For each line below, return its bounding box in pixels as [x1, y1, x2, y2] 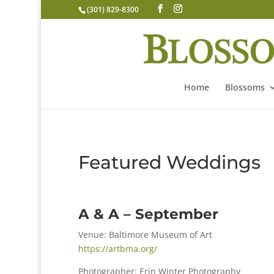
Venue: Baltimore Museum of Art [78, 228, 212, 240]
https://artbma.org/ [78, 242, 157, 254]
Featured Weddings [78, 150, 261, 174]
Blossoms [224, 81, 265, 93]
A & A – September [78, 205, 218, 223]
